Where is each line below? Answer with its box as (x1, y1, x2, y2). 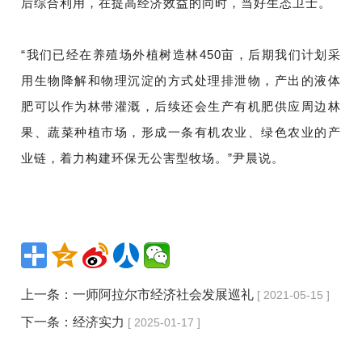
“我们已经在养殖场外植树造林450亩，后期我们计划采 (21, 47, 341, 61)
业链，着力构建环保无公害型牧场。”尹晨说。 (21, 150, 285, 165)
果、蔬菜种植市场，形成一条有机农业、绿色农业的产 (21, 124, 341, 139)
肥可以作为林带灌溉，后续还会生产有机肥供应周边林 (21, 99, 341, 113)
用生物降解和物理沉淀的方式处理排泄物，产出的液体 (21, 73, 341, 87)
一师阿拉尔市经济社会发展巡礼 (73, 287, 255, 301)
